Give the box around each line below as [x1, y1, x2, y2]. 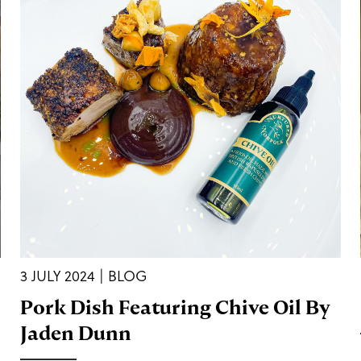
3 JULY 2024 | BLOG [19, 266, 147, 286]
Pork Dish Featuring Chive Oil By [19, 295, 330, 320]
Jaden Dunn [19, 321, 131, 346]
